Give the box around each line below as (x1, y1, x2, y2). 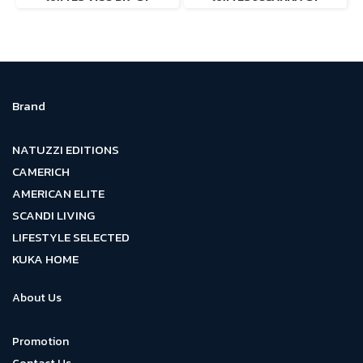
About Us (12, 289, 62, 306)
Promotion (12, 333, 69, 350)
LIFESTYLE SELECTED (12, 228, 130, 246)
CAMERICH (12, 162, 70, 181)
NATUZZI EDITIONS (12, 140, 119, 159)
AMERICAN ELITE (12, 184, 105, 203)
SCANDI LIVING (12, 206, 95, 224)
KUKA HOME (12, 250, 79, 268)
